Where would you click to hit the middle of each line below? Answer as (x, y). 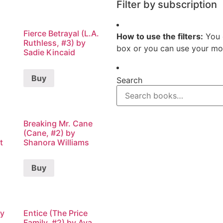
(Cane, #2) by (50, 133)
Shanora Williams (56, 142)
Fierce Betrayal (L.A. (61, 33)
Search (129, 80)
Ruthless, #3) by (55, 43)
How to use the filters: (160, 36)
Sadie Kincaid (50, 52)
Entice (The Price (56, 213)
